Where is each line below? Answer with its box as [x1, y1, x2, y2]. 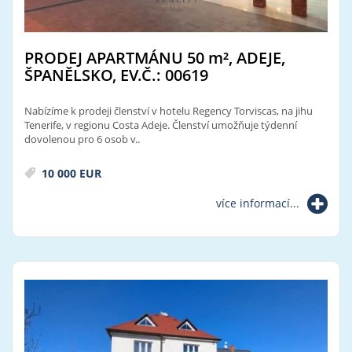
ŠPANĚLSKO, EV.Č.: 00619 [24, 64, 208, 86]
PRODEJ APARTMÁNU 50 [24, 46, 208, 68]
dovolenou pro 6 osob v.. [24, 131, 140, 146]
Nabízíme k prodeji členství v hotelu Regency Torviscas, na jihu [24, 103, 313, 118]
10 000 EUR [38, 165, 101, 181]
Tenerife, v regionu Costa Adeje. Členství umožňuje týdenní [24, 117, 297, 132]
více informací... [216, 195, 299, 211]
